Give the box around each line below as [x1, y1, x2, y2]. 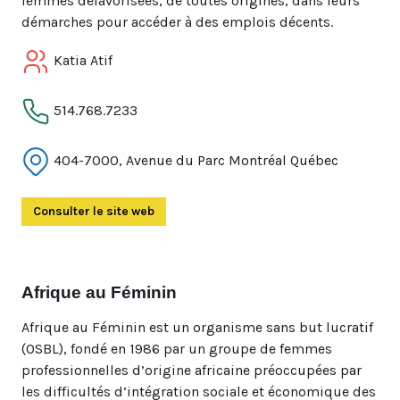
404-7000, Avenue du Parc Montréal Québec [50, 151, 338, 169]
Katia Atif [50, 51, 112, 69]
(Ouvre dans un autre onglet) [154, 204, 322, 219]
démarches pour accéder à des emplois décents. [21, 13, 333, 30]
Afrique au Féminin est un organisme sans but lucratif [21, 319, 373, 336]
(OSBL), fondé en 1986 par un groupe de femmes [21, 340, 332, 357]
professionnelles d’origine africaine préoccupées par [21, 362, 362, 379]
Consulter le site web [33, 204, 154, 219]
